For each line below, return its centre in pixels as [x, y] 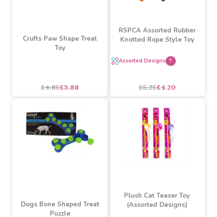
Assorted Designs [149, 132]
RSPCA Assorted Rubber [165, 101]
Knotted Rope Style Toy [165, 110]
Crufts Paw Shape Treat [63, 109]
